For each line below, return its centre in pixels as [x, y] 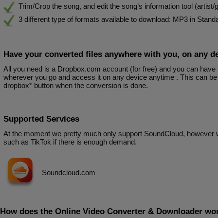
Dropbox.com [79, 69]
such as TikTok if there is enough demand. [70, 142]
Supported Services [41, 119]
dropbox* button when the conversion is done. [76, 86]
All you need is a [30, 69]
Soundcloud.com [69, 173]
